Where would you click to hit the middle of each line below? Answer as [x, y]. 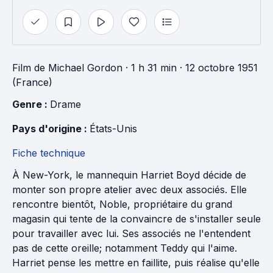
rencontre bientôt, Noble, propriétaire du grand [122, 204]
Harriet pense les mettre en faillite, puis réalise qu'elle [136, 263]
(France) [32, 82]
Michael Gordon [85, 68]
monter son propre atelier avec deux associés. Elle [129, 190]
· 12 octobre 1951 [217, 68]
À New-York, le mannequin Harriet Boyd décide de [129, 175]
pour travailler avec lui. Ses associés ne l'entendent [131, 233]
